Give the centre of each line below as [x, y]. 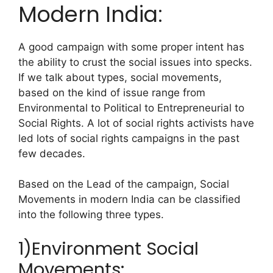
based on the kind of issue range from [112, 92]
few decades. [52, 153]
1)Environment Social [108, 248]
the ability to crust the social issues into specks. [135, 62]
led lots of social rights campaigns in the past [129, 138]
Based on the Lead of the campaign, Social [124, 184]
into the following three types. [91, 215]
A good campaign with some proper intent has [131, 47]
